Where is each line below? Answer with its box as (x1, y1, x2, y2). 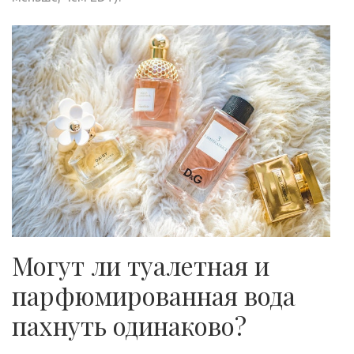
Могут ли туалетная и (12, 247, 269, 282)
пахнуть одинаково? (12, 307, 247, 342)
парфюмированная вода (12, 277, 296, 312)
